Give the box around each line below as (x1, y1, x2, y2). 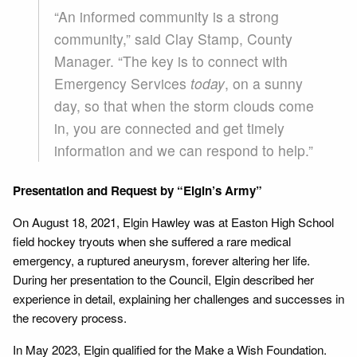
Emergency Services (54, 73, 190, 93)
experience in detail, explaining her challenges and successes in (13, 289, 344, 307)
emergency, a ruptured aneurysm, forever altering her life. (13, 251, 310, 269)
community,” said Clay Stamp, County (54, 28, 292, 49)
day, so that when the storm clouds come (54, 95, 314, 116)
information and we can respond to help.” (54, 139, 313, 160)
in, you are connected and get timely (54, 117, 284, 138)
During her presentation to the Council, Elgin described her (13, 270, 314, 288)
